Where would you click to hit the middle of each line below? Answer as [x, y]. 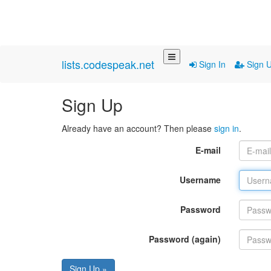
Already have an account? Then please [138, 128]
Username [200, 180]
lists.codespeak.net [108, 64]
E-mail [208, 150]
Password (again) [184, 239]
